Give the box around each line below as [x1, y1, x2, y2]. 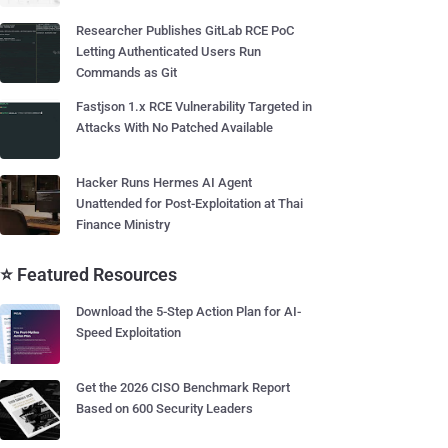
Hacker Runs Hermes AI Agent [76, 175, 252, 190]
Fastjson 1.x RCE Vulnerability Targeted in [76, 99, 312, 114]
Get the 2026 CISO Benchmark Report [76, 380, 290, 395]
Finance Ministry [76, 217, 170, 232]
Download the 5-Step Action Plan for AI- [76, 304, 301, 319]
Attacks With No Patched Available [76, 120, 273, 135]
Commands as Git [76, 65, 177, 80]
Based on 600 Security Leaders [76, 401, 253, 416]
